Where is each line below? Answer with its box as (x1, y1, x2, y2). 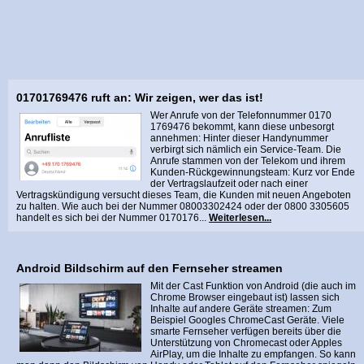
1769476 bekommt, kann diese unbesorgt (150, 121, 334, 132)
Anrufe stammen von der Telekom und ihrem (150, 155, 345, 167)
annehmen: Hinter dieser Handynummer (150, 132, 328, 144)
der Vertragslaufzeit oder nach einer (150, 178, 308, 189)
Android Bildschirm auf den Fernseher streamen (16, 262, 283, 275)
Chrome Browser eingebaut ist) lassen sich (150, 292, 340, 303)
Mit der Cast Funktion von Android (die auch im (150, 280, 356, 292)
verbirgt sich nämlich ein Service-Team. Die (150, 144, 341, 155)
